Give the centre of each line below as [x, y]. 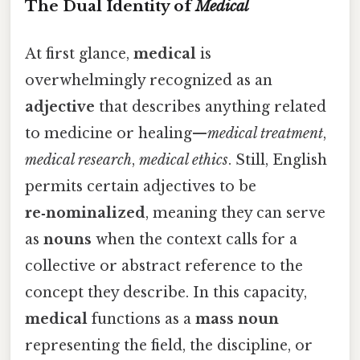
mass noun [237, 319]
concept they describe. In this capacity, [166, 293]
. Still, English [278, 160]
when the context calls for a [194, 240]
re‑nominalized [85, 213]
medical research [78, 160]
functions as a [141, 319]
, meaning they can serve [235, 213]
